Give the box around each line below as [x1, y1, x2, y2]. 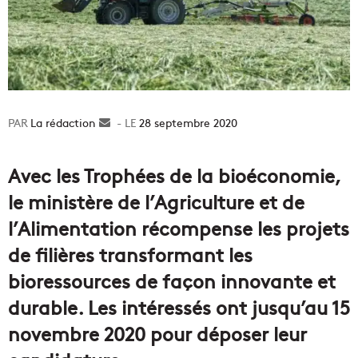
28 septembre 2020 [139, 113, 237, 130]
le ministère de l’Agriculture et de [8, 187, 304, 214]
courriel [110, 147, 149, 164]
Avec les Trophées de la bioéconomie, [8, 161, 340, 188]
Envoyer [110, 113, 152, 130]
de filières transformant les [8, 240, 253, 267]
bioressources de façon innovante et [8, 266, 336, 293]
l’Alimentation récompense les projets [8, 213, 349, 241]
